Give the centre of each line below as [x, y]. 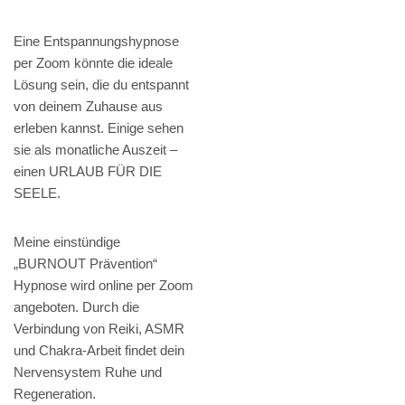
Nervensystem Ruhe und [88, 372]
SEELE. [37, 193]
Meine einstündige [67, 242]
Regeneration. [55, 394]
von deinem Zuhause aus [88, 107]
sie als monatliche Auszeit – [95, 150]
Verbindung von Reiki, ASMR [99, 329]
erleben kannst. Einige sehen [99, 128]
